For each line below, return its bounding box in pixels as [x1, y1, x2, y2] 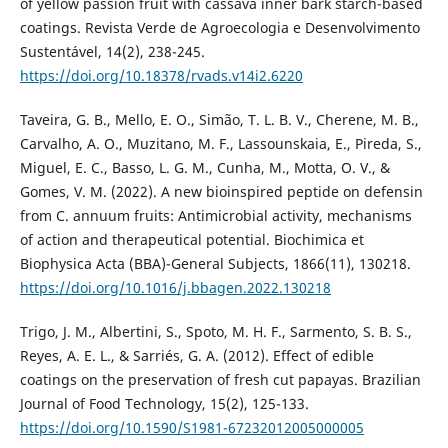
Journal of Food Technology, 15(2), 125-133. [19, 393, 309, 413]
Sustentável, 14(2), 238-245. [19, 41, 205, 61]
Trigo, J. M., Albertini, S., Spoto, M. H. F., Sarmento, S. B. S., [19, 321, 412, 341]
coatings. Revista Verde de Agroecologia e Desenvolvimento [19, 17, 420, 37]
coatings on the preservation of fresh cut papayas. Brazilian [19, 369, 421, 389]
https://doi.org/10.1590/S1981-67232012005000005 [19, 417, 364, 437]
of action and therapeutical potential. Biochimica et [19, 229, 364, 249]
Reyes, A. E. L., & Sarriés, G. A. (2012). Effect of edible [19, 345, 374, 365]
